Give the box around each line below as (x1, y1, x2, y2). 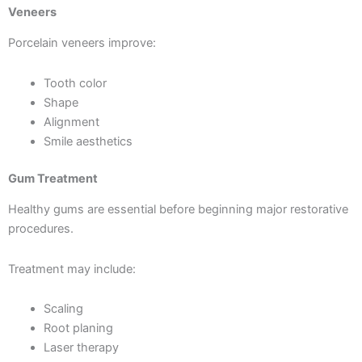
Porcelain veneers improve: (8, 36, 156, 51)
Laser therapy (43, 340, 119, 356)
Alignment (43, 114, 99, 129)
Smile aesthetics (43, 133, 133, 149)
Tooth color (43, 75, 107, 90)
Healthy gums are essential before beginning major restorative (8, 201, 348, 217)
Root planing (43, 321, 113, 336)
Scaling (43, 301, 83, 317)
